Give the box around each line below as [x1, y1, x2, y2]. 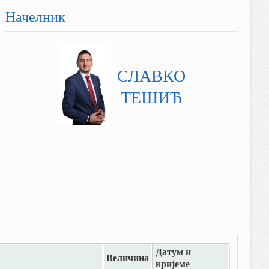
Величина [106, 254, 149, 264]
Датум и [156, 248, 191, 258]
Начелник [5, 11, 66, 25]
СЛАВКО [117, 69, 186, 86]
